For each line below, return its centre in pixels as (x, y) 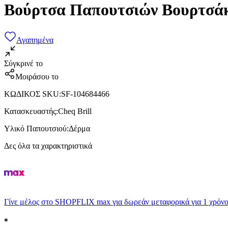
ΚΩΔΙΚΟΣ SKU (32, 94)
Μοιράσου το (37, 76)
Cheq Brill (75, 111)
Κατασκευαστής (30, 111)
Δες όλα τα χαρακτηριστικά (48, 146)
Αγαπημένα (35, 40)
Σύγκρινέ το (23, 63)
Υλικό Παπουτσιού (35, 128)
